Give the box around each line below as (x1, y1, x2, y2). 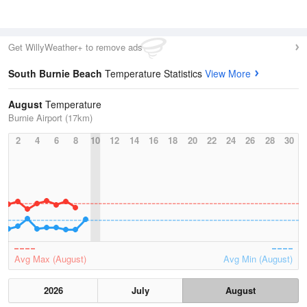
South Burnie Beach (8, 66, 105, 80)
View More (205, 66, 251, 80)
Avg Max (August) (14, 252, 86, 265)
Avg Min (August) (223, 252, 293, 265)
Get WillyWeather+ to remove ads (8, 40, 143, 53)
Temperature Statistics (105, 66, 205, 80)
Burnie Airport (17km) (8, 111, 93, 124)
